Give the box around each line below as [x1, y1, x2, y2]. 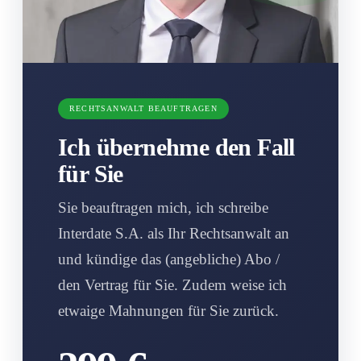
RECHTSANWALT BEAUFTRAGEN [69, 103, 218, 113]
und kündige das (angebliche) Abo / [58, 250, 280, 268]
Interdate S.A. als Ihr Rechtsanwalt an [58, 224, 289, 242]
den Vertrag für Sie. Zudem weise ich [58, 276, 287, 293]
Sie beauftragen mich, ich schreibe [58, 198, 268, 216]
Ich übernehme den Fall [58, 133, 295, 160]
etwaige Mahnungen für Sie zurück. [58, 301, 279, 319]
